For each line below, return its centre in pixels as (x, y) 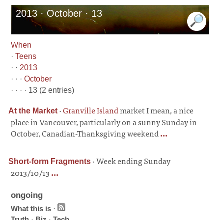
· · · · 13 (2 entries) (43, 90)
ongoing (27, 195)
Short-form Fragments (50, 161)
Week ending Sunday (134, 161)
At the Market (33, 111)
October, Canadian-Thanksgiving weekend (85, 133)
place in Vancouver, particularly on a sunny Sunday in (104, 122)
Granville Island (91, 110)
